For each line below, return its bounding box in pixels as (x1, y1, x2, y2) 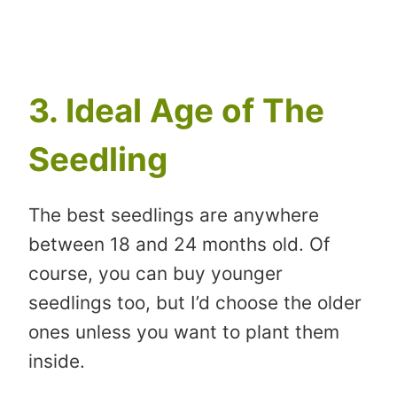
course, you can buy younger (28, 261, 283, 284)
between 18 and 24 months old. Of (28, 232, 331, 255)
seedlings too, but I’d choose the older (28, 291, 362, 314)
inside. (28, 349, 85, 372)
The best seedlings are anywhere (28, 203, 319, 226)
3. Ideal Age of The (28, 90, 324, 131)
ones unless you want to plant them (28, 320, 339, 343)
